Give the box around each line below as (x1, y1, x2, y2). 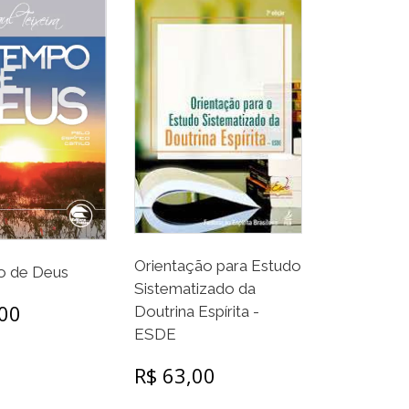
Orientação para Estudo (134, 256, 302, 275)
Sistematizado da (134, 278, 257, 298)
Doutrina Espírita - (134, 301, 260, 320)
